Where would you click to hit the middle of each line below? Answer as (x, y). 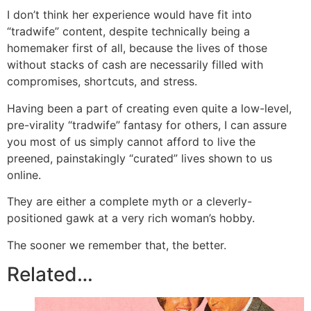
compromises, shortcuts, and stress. (102, 82)
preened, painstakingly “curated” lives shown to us (140, 158)
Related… (50, 274)
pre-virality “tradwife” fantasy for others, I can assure (147, 125)
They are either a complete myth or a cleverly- (129, 202)
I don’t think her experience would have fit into (129, 15)
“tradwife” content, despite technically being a (128, 32)
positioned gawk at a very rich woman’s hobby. (131, 218)
